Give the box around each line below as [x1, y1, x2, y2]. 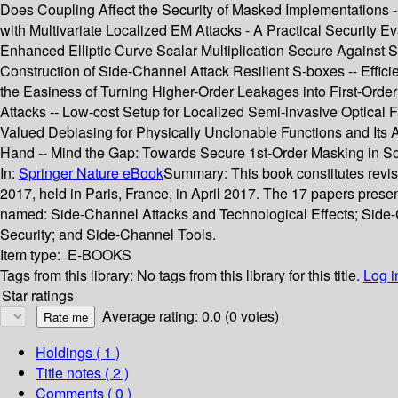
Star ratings [2, 285, 74, 306]
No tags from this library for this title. [137, 265, 360, 286]
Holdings [36, 342, 92, 363]
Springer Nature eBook [19, 163, 163, 184]
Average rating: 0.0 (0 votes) [102, 306, 279, 327]
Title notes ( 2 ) [36, 362, 129, 384]
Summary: [163, 163, 231, 184]
